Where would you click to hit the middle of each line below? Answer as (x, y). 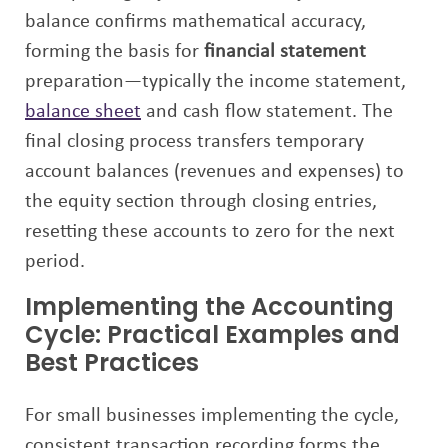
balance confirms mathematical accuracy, (195, 22)
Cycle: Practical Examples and (212, 334)
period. (55, 262)
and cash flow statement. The (267, 112)
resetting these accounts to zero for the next (210, 232)
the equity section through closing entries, (201, 202)
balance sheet (83, 112)
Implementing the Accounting (209, 306)
